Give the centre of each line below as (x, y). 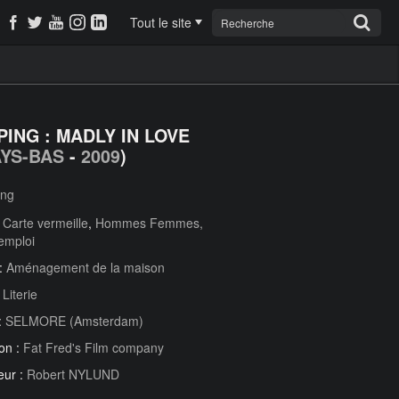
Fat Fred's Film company (94, 347)
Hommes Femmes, (149, 223)
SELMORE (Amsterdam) (74, 321)
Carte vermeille (45, 223)
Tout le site (161, 22)
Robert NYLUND (73, 374)
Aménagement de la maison (85, 267)
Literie (20, 294)
